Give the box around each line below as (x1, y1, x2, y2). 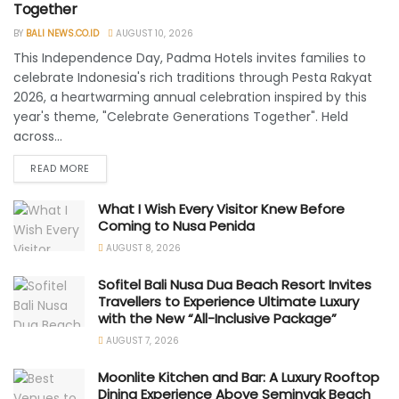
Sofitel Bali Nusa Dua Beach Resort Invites (98, 274, 371, 294)
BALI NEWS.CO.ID (26, 26, 99, 40)
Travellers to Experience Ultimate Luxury (98, 291, 359, 311)
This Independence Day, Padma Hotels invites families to (13, 48, 366, 67)
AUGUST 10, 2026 (113, 26, 193, 40)
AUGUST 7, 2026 (103, 333, 179, 347)
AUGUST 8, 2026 (103, 240, 181, 255)
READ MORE (30, 160, 90, 175)
